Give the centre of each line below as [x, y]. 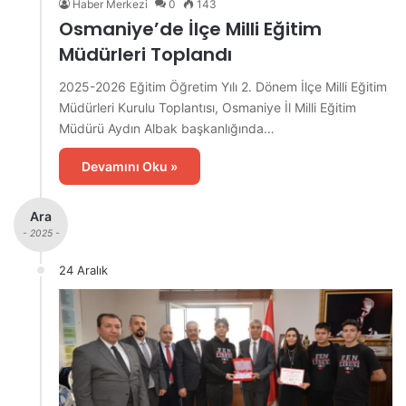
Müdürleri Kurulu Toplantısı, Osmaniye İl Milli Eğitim [208, 107]
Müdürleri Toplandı [145, 54]
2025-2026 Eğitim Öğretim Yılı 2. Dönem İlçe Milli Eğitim [223, 86]
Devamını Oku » [130, 166]
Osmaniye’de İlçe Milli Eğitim [190, 29]
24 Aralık [83, 270]
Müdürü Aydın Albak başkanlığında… [167, 128]
